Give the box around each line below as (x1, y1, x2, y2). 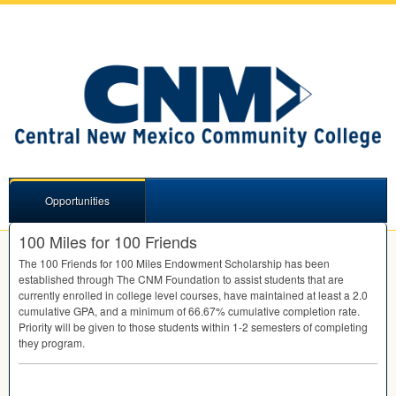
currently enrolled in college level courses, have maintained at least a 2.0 (19, 286, 368, 302)
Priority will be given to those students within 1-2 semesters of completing (19, 318, 368, 334)
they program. (19, 334, 85, 350)
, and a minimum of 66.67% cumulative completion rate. (95, 302, 360, 318)
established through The (19, 270, 138, 286)
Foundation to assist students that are (163, 270, 344, 286)
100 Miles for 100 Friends (19, 229, 197, 253)
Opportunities (45, 192, 110, 208)
